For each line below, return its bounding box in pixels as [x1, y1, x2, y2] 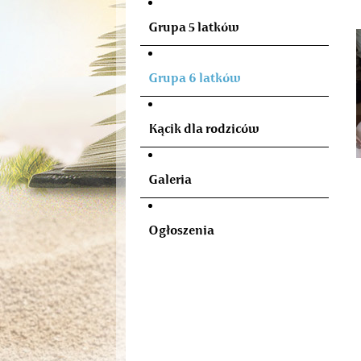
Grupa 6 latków [147, 70, 241, 86]
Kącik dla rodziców [147, 121, 259, 137]
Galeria [147, 172, 192, 188]
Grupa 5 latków [147, 19, 239, 35]
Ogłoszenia [147, 222, 214, 239]
